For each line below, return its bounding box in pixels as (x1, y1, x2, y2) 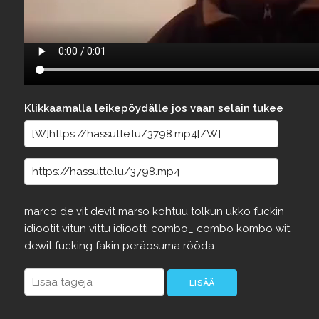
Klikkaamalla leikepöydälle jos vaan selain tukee (23, 102, 283, 115)
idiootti (113, 222, 151, 235)
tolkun (190, 205, 226, 218)
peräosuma (122, 239, 183, 252)
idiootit (23, 222, 62, 235)
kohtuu (152, 205, 191, 218)
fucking (54, 239, 95, 252)
